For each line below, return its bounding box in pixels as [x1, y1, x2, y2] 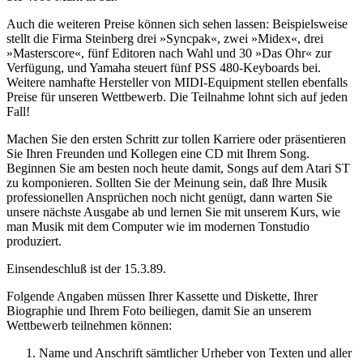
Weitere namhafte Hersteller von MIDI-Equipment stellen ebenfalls [6, 75, 348, 89]
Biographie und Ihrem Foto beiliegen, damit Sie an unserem [6, 303, 311, 318]
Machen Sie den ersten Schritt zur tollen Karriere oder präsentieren [6, 131, 346, 146]
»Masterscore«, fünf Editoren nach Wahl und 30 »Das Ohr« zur [6, 45, 331, 60]
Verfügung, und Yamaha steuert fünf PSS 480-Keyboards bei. [6, 60, 321, 75]
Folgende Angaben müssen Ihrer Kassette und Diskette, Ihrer [6, 288, 318, 303]
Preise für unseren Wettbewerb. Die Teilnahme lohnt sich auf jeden [6, 89, 348, 104]
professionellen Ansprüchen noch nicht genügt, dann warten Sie [6, 190, 332, 204]
